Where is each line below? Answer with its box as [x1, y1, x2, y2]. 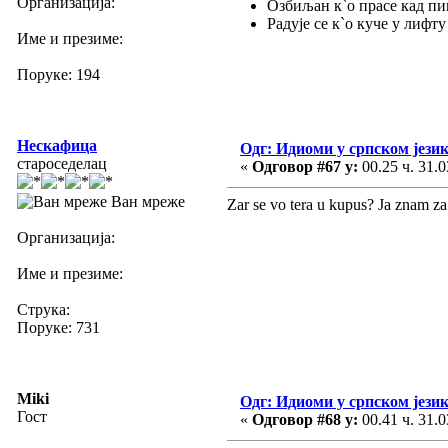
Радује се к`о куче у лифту [267, 14, 446, 32]
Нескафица [17, 136, 97, 154]
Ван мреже [107, 192, 185, 210]
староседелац [17, 154, 107, 172]
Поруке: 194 [17, 65, 100, 83]
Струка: [17, 300, 70, 318]
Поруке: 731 [17, 318, 100, 336]
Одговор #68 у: [252, 410, 358, 428]
